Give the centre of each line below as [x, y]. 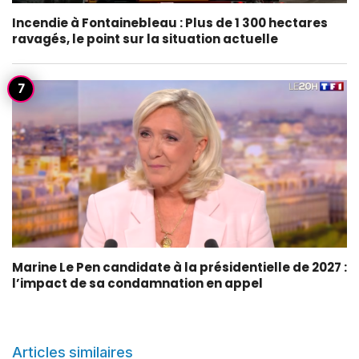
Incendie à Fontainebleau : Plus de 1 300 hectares [170, 23]
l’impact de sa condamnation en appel [137, 284]
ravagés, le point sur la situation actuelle [145, 39]
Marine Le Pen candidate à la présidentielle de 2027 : [179, 268]
